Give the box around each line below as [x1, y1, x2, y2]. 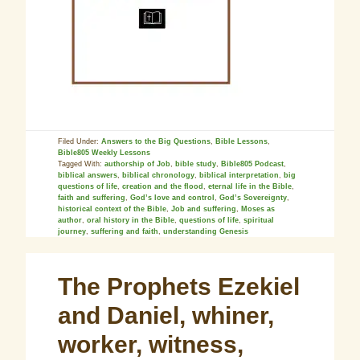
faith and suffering [58, 194, 126, 202]
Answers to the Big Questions [101, 137, 211, 145]
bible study [175, 160, 217, 168]
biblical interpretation [199, 171, 280, 179]
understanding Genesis [163, 227, 249, 235]
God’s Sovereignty [219, 194, 288, 202]
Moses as [241, 205, 276, 213]
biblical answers [58, 171, 118, 179]
